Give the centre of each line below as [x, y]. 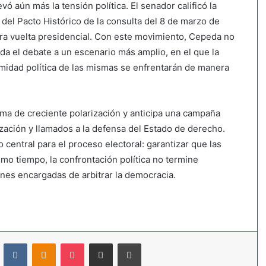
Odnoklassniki [80, 243]
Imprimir [155, 243]
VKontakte [45, 243]
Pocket [96, 243]
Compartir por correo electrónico [133, 243]
